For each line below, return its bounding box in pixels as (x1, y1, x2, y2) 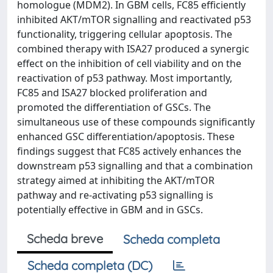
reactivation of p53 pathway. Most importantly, (17, 71, 232, 85)
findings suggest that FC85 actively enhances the (17, 144, 241, 158)
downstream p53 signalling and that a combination (17, 159, 253, 172)
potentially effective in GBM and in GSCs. (17, 203, 203, 216)
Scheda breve (27, 231, 103, 246)
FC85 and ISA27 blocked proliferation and (17, 86, 207, 99)
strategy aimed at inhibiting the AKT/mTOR (17, 174, 214, 187)
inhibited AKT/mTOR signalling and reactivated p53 (17, 13, 251, 26)
